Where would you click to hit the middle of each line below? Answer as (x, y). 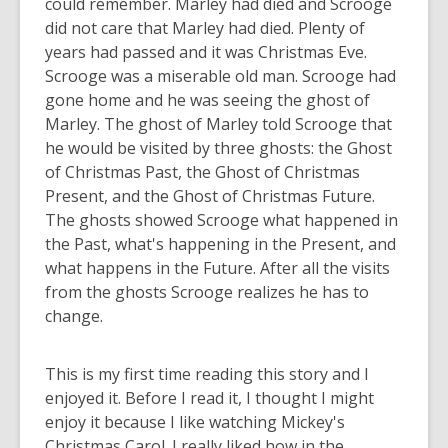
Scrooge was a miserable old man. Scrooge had (220, 76)
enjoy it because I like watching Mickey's (195, 422)
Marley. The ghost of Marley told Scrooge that (218, 124)
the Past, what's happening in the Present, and (220, 244)
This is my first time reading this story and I (207, 374)
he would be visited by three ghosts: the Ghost (218, 148)
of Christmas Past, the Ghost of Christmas (202, 172)
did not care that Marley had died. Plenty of (205, 28)
